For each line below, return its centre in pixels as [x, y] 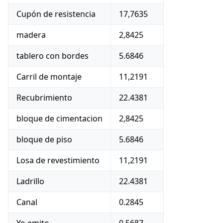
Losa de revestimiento [58, 160]
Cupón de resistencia [56, 14]
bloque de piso [44, 139]
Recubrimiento [44, 98]
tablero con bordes [53, 56]
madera [31, 35]
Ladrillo [30, 181]
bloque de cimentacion [59, 118]
